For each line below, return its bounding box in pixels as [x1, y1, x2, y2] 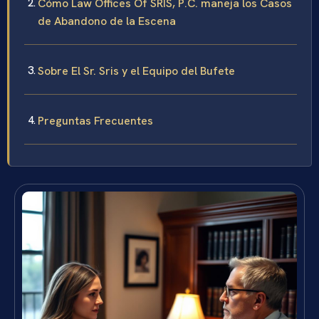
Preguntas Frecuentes [38, 113, 153, 128]
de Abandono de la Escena [38, 13, 176, 28]
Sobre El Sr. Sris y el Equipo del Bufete [38, 63, 235, 78]
